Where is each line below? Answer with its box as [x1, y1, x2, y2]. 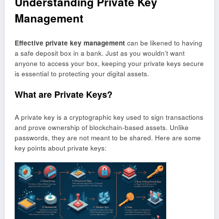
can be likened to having [125, 38, 202, 47]
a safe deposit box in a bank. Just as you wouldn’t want [15, 48, 185, 58]
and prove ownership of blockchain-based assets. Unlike [15, 123, 189, 132]
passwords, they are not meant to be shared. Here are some [15, 133, 201, 143]
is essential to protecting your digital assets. [15, 68, 149, 78]
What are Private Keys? [15, 88, 112, 101]
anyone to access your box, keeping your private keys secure [15, 58, 204, 68]
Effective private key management [15, 38, 125, 47]
